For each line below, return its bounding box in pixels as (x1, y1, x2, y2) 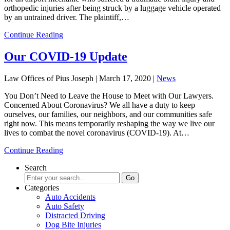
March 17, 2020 (99, 73, 151, 83)
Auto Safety (45, 201, 84, 210)
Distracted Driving (45, 210, 105, 220)
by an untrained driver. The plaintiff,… (4, 12, 129, 22)
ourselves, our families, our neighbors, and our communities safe (4, 109, 212, 119)
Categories (25, 183, 59, 192)
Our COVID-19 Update (4, 49, 127, 63)
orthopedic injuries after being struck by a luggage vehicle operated (4, 3, 221, 12)
